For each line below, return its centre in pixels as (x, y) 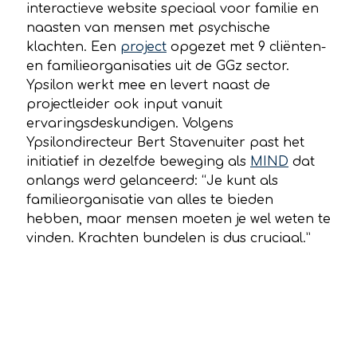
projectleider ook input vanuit (124, 104)
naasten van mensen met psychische (148, 27)
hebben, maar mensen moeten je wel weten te (178, 219)
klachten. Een (73, 47)
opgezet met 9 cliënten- (246, 47)
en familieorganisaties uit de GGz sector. (158, 66)
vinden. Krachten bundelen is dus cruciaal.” (169, 238)
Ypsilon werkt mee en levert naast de (148, 85)
